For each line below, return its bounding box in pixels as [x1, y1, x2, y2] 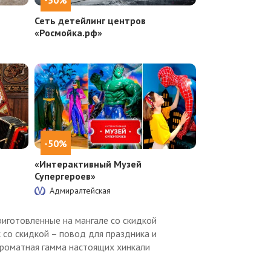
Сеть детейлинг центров [34, 14, 146, 27]
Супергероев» [34, 169, 96, 182]
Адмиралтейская [50, 184, 111, 196]
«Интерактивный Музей [34, 157, 142, 170]
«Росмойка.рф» [34, 26, 103, 39]
